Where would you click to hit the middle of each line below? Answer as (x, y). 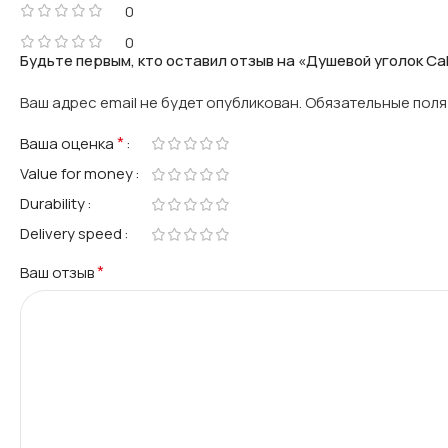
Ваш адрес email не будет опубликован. (161, 102)
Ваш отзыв (58, 272)
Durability (52, 203)
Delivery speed (71, 233)
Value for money (76, 173)
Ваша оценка (68, 143)
